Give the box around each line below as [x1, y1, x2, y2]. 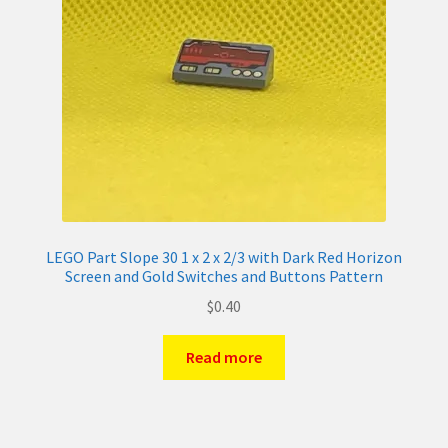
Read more [186, 347, 262, 368]
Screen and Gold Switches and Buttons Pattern [65, 265, 383, 286]
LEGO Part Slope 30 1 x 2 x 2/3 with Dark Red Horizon [46, 246, 402, 267]
